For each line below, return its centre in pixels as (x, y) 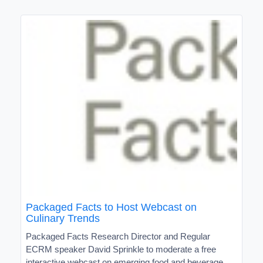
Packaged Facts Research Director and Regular (118, 236)
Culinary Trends (63, 218)
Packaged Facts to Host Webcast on (111, 207)
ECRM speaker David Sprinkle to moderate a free (121, 249)
